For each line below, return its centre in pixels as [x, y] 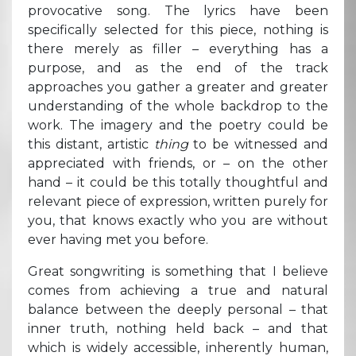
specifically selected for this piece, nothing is [178, 29]
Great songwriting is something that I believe [178, 271]
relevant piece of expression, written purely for [178, 201]
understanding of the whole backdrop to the [178, 106]
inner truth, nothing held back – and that [178, 328]
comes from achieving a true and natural [178, 290]
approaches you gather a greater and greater [178, 87]
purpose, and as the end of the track [178, 68]
